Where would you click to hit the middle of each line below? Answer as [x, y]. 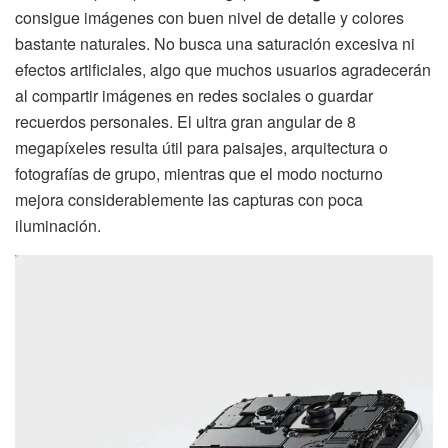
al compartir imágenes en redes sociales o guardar [194, 96]
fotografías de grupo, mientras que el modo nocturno [199, 174]
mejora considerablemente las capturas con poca [189, 200]
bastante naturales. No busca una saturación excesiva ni [215, 44]
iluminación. [58, 226]
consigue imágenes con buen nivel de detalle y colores [209, 18]
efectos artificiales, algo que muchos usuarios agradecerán [223, 70]
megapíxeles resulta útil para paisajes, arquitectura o [201, 148]
